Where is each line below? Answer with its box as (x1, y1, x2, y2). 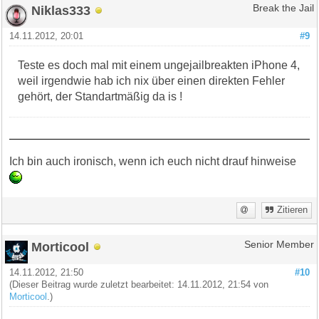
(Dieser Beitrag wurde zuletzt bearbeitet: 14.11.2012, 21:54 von (9, 279, 269, 290)
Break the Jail (252, 2, 314, 14)
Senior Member (244, 239, 314, 250)
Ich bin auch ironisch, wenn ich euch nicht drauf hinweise (9, 155, 297, 167)
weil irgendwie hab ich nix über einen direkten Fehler (18, 74, 286, 87)
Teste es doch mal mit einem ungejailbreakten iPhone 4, (18, 58, 300, 71)
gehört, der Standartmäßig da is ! (18, 90, 183, 103)
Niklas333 (31, 2, 91, 18)
